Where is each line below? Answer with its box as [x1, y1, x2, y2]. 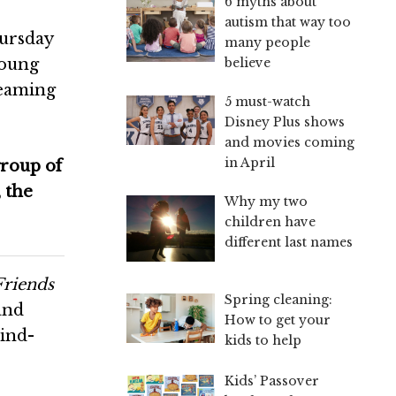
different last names [224, 234, 353, 250]
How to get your [224, 311, 331, 328]
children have [224, 214, 316, 230]
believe [224, 55, 270, 71]
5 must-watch [224, 94, 310, 110]
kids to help [224, 331, 301, 348]
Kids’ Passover [224, 372, 319, 389]
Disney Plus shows [224, 114, 345, 130]
